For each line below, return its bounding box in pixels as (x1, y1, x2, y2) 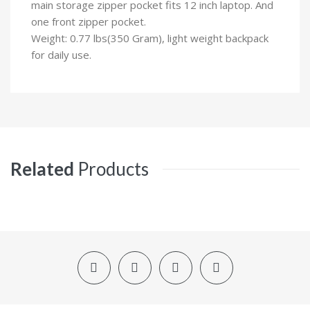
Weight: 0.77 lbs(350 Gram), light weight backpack (31, 30, 268, 45)
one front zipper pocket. (31, 14, 146, 28)
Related (10, 157, 74, 180)
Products (77, 157, 149, 180)
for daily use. (31, 47, 91, 62)
